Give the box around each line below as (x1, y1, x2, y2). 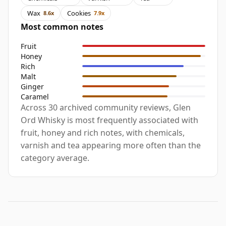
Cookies (67, 8, 91, 18)
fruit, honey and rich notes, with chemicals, (21, 127, 185, 139)
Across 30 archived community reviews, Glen (21, 102, 191, 114)
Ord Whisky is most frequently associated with (21, 115, 198, 126)
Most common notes (21, 21, 103, 33)
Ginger (21, 81, 44, 91)
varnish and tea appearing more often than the (21, 140, 201, 151)
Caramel (21, 91, 49, 101)
